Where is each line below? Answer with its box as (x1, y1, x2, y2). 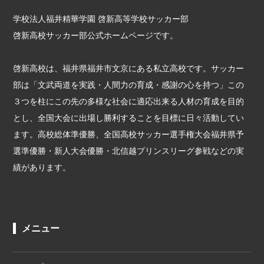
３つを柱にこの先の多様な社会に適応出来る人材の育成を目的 (13, 95, 245, 106)
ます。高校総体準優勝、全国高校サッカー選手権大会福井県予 (13, 128, 245, 139)
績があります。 (13, 161, 71, 172)
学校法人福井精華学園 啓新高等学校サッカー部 (13, 13, 189, 24)
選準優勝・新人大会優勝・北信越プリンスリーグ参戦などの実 (13, 145, 245, 156)
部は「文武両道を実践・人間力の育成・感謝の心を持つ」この (13, 79, 245, 90)
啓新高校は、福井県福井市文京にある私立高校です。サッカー (13, 62, 245, 73)
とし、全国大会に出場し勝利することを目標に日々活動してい (13, 112, 245, 123)
